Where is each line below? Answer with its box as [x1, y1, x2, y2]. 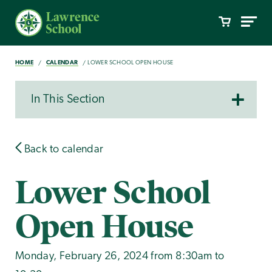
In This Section [31, 93, 105, 106]
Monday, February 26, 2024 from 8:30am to [15, 250, 225, 262]
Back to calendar [21, 144, 104, 156]
